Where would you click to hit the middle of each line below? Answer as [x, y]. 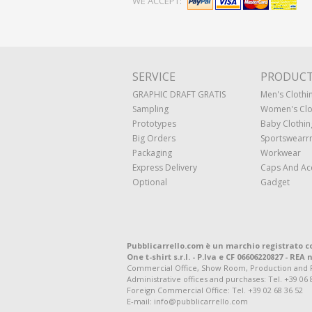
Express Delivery [165, 167]
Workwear [281, 153]
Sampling [150, 109]
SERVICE [154, 77]
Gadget [275, 182]
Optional [150, 182]
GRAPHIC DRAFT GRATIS [179, 94]
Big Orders [154, 138]
